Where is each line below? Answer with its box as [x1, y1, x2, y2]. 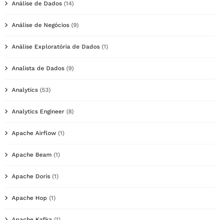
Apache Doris [12, 172, 50, 180]
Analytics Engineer [12, 108, 64, 115]
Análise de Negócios [12, 21, 69, 28]
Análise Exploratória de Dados [12, 43, 100, 50]
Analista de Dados [12, 64, 64, 72]
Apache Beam [12, 151, 52, 158]
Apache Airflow [12, 129, 56, 137]
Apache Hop [12, 194, 47, 201]
